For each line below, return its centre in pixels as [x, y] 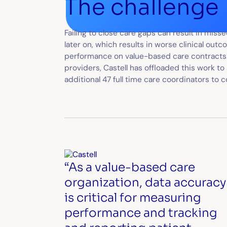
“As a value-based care [129, 167]
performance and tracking [141, 213]
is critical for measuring [133, 197]
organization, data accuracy [145, 182]
